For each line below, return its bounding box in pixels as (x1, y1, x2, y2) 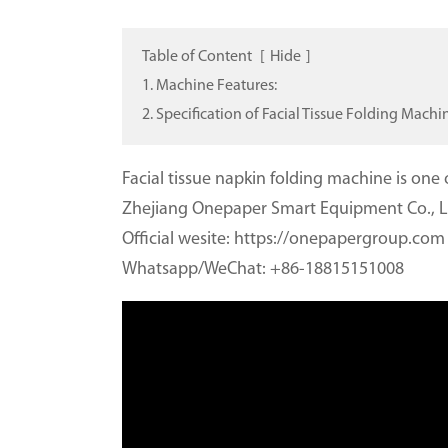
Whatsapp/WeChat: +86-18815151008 (122, 260, 404, 279)
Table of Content (142, 49, 252, 65)
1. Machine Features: (142, 78, 277, 94)
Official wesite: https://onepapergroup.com (122, 230, 445, 249)
